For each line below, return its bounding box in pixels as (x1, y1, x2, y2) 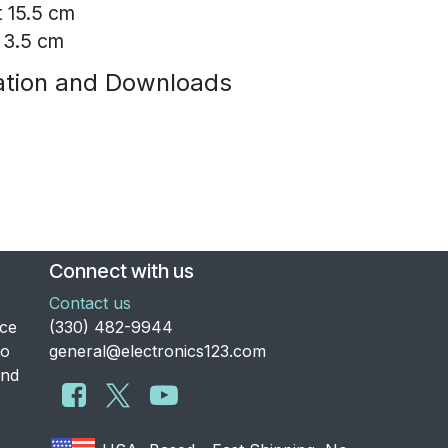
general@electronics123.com (49, 341, 266, 362)
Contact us (49, 293, 131, 314)
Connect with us (49, 259, 194, 284)
